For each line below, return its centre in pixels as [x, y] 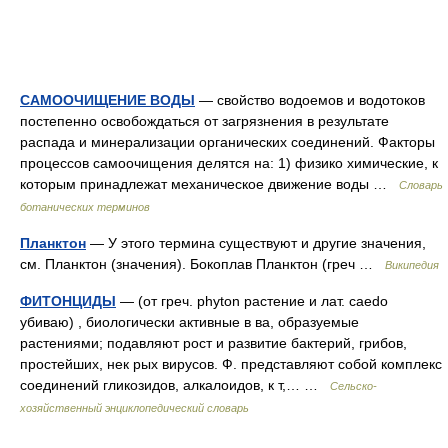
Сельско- [353, 386]
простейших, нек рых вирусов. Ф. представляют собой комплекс [231, 364]
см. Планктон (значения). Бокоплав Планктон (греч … [202, 264]
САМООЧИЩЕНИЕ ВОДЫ [107, 100]
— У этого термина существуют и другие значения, [256, 243]
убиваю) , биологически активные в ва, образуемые [189, 322]
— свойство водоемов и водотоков [310, 100]
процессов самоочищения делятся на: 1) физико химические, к [229, 163]
